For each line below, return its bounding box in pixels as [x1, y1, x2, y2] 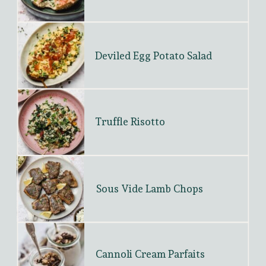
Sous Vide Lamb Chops [96, 182, 204, 195]
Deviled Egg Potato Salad [94, 49, 212, 62]
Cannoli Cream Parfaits [95, 248, 205, 260]
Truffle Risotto [94, 115, 165, 128]
